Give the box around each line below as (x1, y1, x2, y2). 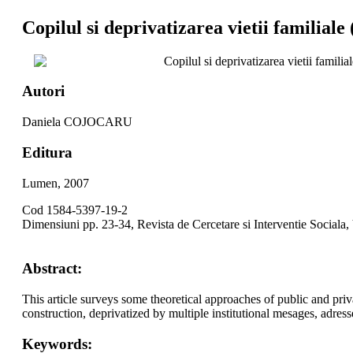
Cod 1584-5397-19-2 (21, 203, 128, 217)
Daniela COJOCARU (21, 115, 132, 129)
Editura (21, 143, 72, 161)
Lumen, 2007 (21, 176, 89, 190)
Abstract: (21, 260, 82, 277)
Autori (21, 83, 65, 100)
